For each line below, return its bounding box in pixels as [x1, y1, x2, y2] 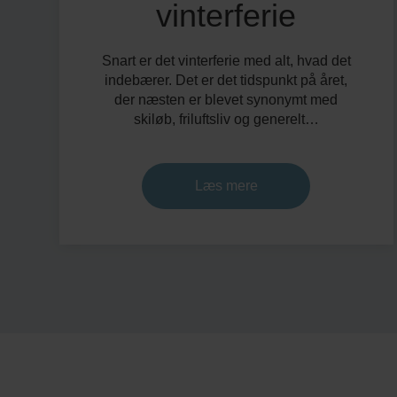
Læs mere [194, 178, 258, 193]
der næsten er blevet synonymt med [114, 92, 339, 107]
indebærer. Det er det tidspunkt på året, [105, 73, 348, 88]
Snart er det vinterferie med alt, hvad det [101, 53, 351, 68]
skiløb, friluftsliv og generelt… [133, 112, 319, 127]
